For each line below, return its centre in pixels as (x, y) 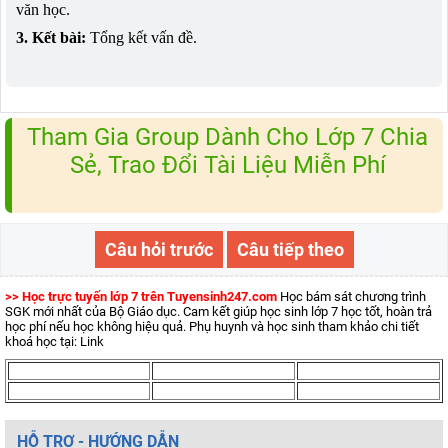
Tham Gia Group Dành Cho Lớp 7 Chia (227, 136)
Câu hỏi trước (158, 249)
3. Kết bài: (53, 37)
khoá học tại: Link (54, 341)
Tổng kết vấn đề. (143, 37)
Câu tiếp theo (290, 249)
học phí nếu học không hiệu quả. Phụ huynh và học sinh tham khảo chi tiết (212, 326)
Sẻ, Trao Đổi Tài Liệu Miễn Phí (227, 164)
